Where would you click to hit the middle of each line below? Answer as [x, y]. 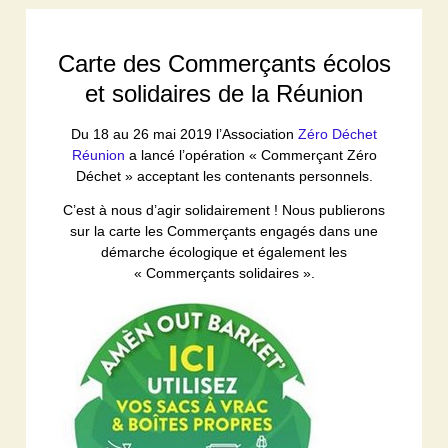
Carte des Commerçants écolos [224, 63]
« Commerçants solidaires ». [224, 272]
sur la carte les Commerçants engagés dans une [224, 230]
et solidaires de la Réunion [224, 93]
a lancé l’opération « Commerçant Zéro [250, 154]
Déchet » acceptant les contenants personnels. [224, 175]
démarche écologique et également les [224, 251]
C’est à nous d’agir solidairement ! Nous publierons [224, 209]
